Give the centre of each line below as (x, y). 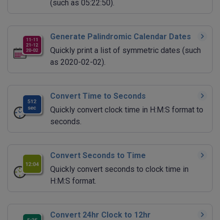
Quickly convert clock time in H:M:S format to (127, 110)
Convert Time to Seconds (98, 96)
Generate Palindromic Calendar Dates (121, 37)
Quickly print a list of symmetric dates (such (125, 51)
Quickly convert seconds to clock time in (119, 169)
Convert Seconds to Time (98, 156)
